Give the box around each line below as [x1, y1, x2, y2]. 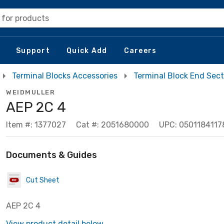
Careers [123, 46, 157, 55]
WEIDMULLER [6, 88, 55, 96]
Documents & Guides [6, 149, 97, 160]
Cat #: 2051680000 [76, 120, 149, 129]
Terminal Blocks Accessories [12, 71, 117, 80]
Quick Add [66, 46, 107, 55]
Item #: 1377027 [6, 120, 66, 129]
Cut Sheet [26, 175, 59, 184]
